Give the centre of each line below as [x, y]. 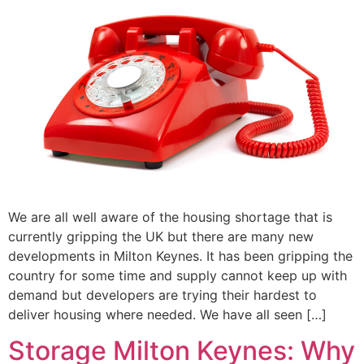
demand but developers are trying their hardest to [162, 295]
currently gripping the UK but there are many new [161, 236]
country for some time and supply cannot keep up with [178, 275]
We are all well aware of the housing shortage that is [170, 217]
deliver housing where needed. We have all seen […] [167, 314]
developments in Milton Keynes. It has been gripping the [180, 256]
